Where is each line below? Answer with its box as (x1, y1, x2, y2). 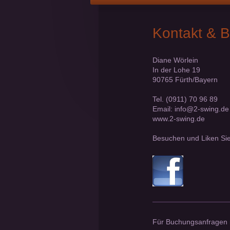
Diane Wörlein (152, 56, 198, 65)
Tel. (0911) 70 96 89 (152, 95, 218, 104)
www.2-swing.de (152, 114, 205, 123)
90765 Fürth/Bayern (152, 75, 218, 84)
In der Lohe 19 (152, 66, 200, 74)
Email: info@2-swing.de (152, 105, 229, 113)
